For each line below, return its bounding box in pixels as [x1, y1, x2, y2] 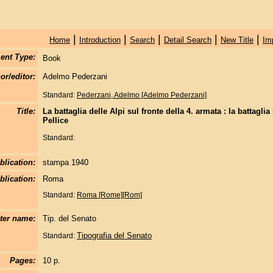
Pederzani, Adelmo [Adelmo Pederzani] [76, 91, 207, 99]
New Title [220, 35, 253, 44]
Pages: [9, 256, 35, 265]
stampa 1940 [42, 158, 88, 167]
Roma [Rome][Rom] [76, 191, 142, 199]
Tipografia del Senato [76, 231, 152, 241]
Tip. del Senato [42, 214, 96, 223]
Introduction [79, 35, 121, 44]
